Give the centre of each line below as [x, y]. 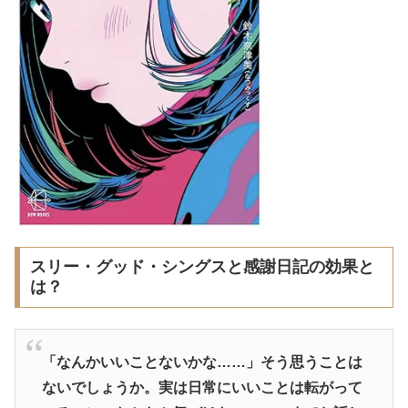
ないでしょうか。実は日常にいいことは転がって [202, 388]
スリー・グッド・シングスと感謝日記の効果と [202, 267]
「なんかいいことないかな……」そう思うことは [202, 362]
